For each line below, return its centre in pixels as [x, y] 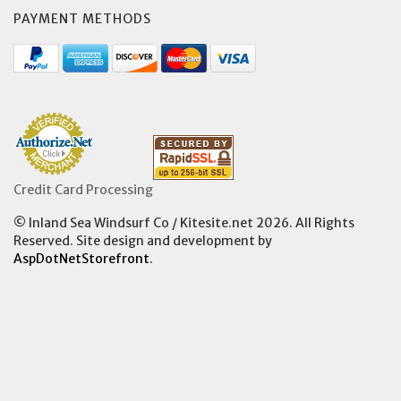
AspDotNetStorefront [81, 258]
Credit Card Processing [83, 189]
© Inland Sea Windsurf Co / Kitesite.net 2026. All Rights [184, 222]
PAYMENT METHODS [82, 18]
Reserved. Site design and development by [143, 240]
